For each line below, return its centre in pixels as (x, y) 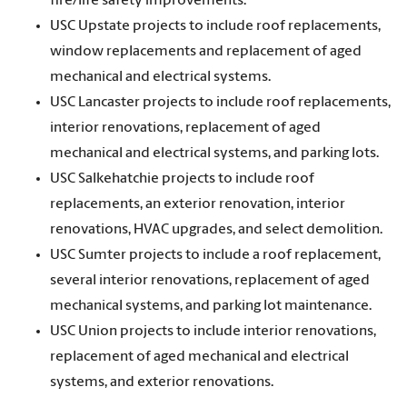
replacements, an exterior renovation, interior (198, 204)
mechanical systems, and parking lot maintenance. (211, 306)
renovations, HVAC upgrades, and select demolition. (216, 229)
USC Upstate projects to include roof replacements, (215, 26)
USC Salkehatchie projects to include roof (182, 179)
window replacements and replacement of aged (206, 51)
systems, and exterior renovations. (162, 382)
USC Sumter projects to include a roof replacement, (215, 255)
